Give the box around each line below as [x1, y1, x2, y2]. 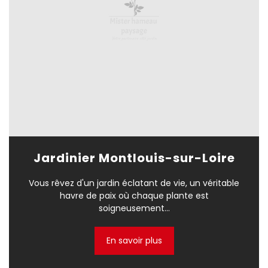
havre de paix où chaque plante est [59, 190, 209, 202]
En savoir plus [106, 234, 162, 247]
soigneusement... [98, 202, 170, 215]
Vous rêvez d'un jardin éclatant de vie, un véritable [29, 177, 239, 190]
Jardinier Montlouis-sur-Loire [33, 150, 235, 167]
